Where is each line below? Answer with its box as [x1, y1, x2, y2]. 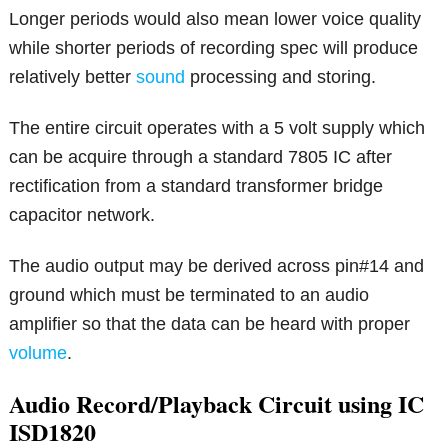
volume [9, 342, 68, 363]
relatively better [9, 66, 137, 87]
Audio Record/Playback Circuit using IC [9, 385, 425, 421]
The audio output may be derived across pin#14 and [9, 255, 425, 276]
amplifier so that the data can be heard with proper [9, 313, 411, 334]
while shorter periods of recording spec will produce [9, 37, 419, 58]
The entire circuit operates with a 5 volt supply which [9, 117, 426, 138]
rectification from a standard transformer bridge [9, 175, 384, 196]
